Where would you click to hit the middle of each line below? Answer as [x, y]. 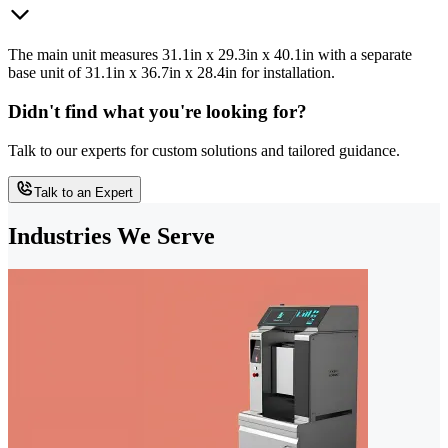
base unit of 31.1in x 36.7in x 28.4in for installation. [171, 73]
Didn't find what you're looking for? [157, 111]
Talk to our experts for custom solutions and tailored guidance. [204, 150]
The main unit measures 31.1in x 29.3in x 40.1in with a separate [210, 55]
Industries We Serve [111, 235]
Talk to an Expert [83, 192]
